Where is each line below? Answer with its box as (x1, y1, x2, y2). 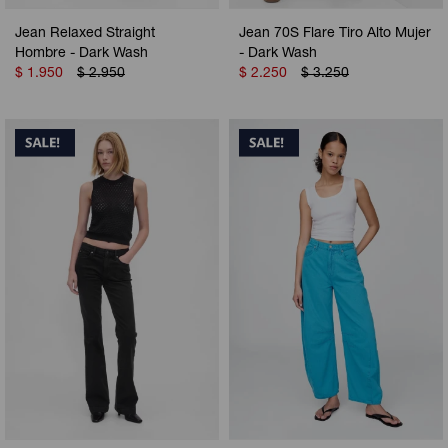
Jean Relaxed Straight (15, 26, 155, 41)
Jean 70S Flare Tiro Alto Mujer (239, 26, 431, 41)
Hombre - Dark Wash (15, 46, 148, 61)
